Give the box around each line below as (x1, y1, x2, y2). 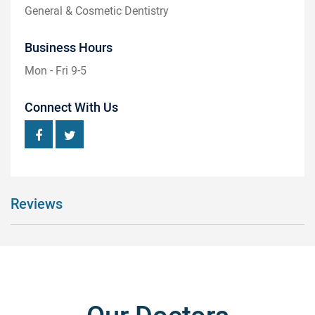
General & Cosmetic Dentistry (25, 4, 169, 18)
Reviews (11, 195, 63, 212)
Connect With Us (25, 99, 118, 115)
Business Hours (25, 39, 112, 56)
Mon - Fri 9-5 (25, 63, 86, 77)
